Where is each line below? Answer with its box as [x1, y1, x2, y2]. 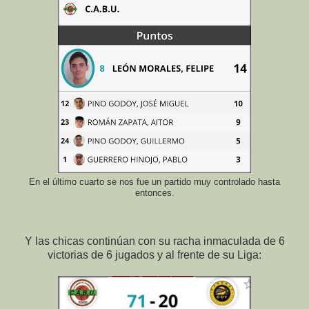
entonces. [134, 188, 175, 199]
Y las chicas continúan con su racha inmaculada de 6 [24, 235, 285, 248]
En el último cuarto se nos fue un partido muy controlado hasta [29, 177, 280, 188]
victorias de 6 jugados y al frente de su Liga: [48, 249, 261, 261]
